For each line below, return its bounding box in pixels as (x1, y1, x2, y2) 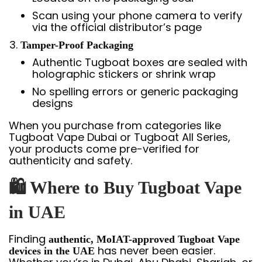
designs (32, 95, 73, 111)
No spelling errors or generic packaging (32, 84, 238, 99)
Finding (9, 231, 49, 246)
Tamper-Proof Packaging (20, 39, 133, 51)
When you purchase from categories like (9, 118, 221, 133)
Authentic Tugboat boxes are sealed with (32, 54, 247, 70)
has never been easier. (95, 243, 215, 258)
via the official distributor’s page (32, 19, 202, 35)
